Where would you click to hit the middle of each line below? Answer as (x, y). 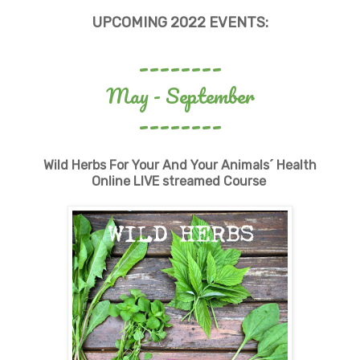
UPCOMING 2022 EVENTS (178, 23)
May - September (180, 96)
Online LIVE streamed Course (180, 182)
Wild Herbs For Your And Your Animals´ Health (180, 166)
